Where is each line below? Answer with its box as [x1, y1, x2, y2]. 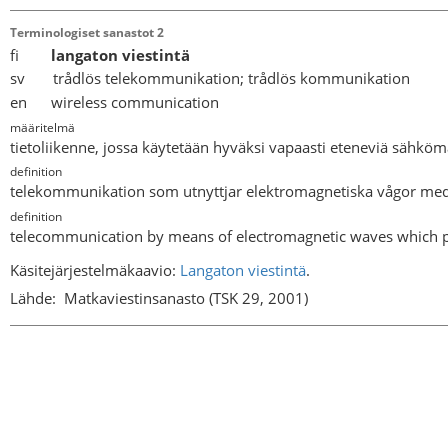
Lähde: [10, 287, 56, 308]
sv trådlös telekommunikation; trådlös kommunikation [10, 68, 410, 89]
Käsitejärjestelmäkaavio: [10, 260, 180, 281]
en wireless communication [10, 91, 219, 112]
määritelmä [10, 118, 75, 136]
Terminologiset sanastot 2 [10, 24, 164, 41]
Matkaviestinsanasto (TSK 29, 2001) [64, 287, 308, 308]
